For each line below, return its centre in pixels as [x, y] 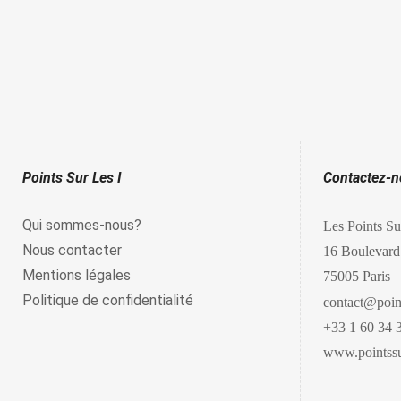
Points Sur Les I [72, 177]
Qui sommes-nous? [82, 225]
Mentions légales [77, 275]
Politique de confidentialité [108, 300]
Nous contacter [72, 250]
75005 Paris [357, 275]
